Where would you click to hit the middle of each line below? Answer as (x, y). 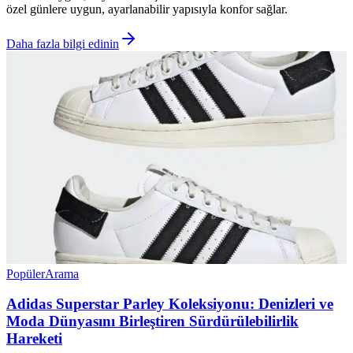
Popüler (26, 273)
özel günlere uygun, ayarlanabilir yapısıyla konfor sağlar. (147, 9)
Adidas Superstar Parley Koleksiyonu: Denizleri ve (170, 304)
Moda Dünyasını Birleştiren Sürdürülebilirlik (152, 321)
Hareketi (34, 339)
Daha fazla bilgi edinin (63, 43)
